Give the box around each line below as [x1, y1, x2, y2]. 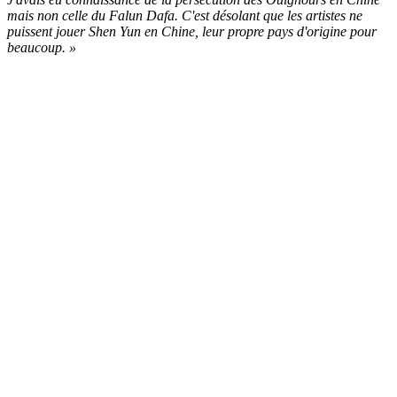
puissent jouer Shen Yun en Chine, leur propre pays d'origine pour [7, 24, 377, 40]
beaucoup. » [7, 40, 80, 56]
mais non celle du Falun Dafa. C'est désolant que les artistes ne [7, 8, 362, 24]
